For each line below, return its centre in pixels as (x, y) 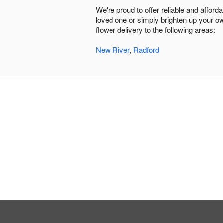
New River (112, 50)
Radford (146, 50)
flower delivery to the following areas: (155, 30)
